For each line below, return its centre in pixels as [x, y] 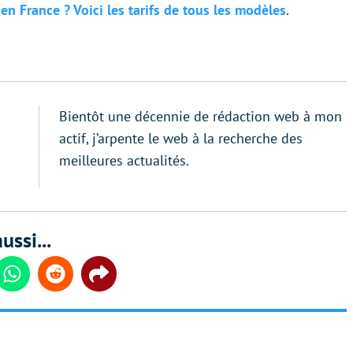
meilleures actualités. [124, 160]
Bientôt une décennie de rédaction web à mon [201, 116]
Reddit [72, 281]
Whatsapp [38, 281]
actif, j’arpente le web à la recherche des [181, 138]
